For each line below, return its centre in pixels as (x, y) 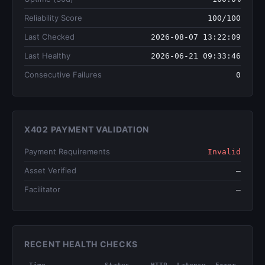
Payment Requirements (67, 151)
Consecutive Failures (63, 75)
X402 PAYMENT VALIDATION (87, 129)
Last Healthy (47, 56)
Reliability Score (53, 18)
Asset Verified (50, 170)
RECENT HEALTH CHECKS (81, 244)
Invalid (224, 152)
